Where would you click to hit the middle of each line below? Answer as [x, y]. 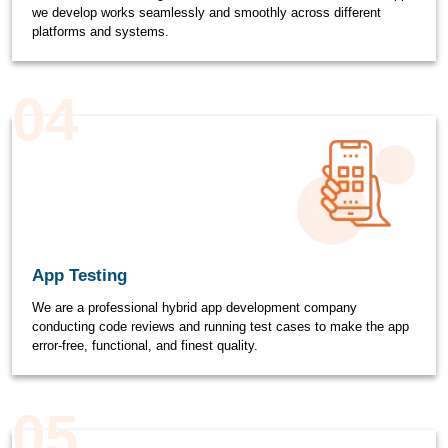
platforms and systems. [100, 32]
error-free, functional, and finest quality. [145, 345]
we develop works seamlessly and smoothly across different [206, 13]
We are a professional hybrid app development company [194, 307]
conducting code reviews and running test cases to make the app [220, 326]
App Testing [79, 275]
